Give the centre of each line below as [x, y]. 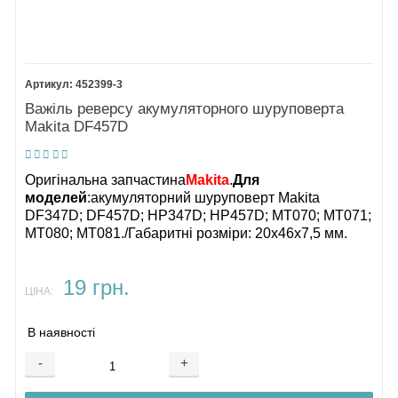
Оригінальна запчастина [106, 179]
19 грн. [96, 288]
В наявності [62, 332]
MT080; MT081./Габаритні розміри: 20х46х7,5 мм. [187, 233]
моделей [56, 197]
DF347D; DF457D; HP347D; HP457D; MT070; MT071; [199, 215]
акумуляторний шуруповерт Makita [206, 197]
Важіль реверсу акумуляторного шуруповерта [185, 108]
